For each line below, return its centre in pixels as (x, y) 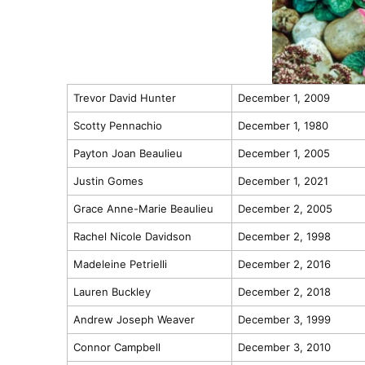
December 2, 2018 (284, 291)
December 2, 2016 (284, 264)
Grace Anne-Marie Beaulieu (143, 208)
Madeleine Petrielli (120, 264)
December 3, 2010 (284, 347)
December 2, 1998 (284, 236)
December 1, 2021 (283, 180)
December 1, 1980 (283, 125)
